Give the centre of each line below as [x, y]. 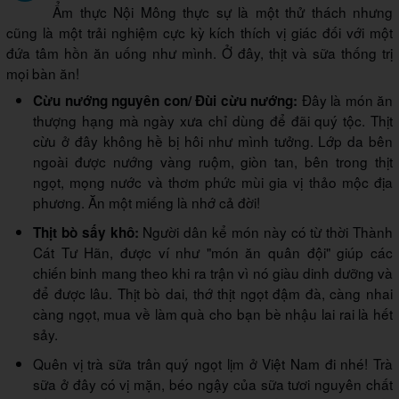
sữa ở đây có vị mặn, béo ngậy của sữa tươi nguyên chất [213, 384]
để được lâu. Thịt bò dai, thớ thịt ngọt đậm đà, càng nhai [213, 293]
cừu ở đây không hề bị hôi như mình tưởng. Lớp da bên [213, 141]
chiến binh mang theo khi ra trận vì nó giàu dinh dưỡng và [213, 273]
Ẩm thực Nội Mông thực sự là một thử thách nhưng [223, 12]
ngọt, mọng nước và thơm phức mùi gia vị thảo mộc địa [213, 182]
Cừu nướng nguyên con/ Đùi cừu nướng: [165, 101]
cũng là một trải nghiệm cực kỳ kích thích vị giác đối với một [199, 33]
